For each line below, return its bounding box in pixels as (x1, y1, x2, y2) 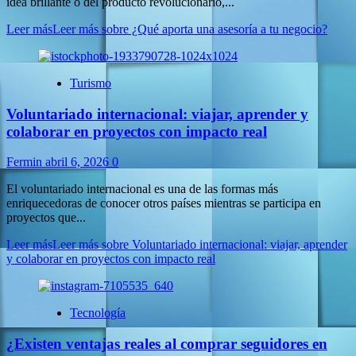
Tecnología (70, 306, 126, 320)
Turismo (70, 75, 111, 90)
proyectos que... (6, 211, 86, 225)
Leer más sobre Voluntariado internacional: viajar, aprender (52, 238, 347, 252)
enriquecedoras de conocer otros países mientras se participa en (6, 196, 321, 211)
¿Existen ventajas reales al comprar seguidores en (6, 335, 327, 353)
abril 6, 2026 (45, 155, 112, 169)
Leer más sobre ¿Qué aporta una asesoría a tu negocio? (52, 21, 327, 36)
